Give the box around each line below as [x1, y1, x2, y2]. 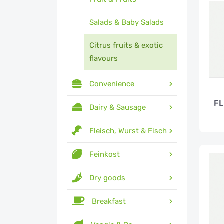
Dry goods [89, 173, 125, 182]
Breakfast [92, 197, 126, 206]
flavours [89, 54, 118, 63]
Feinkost [89, 150, 120, 159]
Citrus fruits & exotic [89, 41, 163, 50]
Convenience [89, 79, 134, 88]
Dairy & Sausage [89, 103, 146, 112]
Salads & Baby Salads [89, 18, 164, 27]
